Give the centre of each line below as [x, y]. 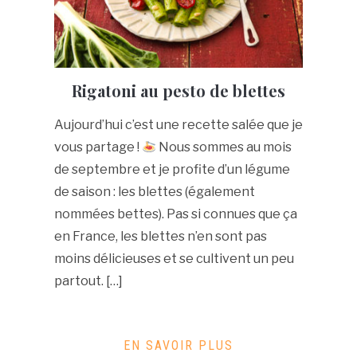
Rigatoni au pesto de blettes [178, 91]
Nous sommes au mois [224, 147]
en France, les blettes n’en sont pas [160, 237]
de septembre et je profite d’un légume [172, 170]
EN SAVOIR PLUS [178, 346]
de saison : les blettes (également [154, 192]
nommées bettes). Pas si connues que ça [175, 214]
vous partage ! [98, 147]
